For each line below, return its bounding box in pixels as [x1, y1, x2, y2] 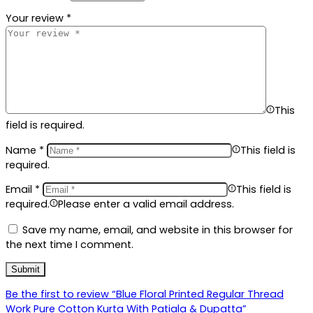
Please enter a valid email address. [58, 197, 234, 212]
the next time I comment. [6, 237, 133, 252]
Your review [6, 11, 66, 26]
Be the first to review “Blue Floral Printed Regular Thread [6, 286, 284, 301]
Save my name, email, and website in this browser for [22, 222, 293, 237]
